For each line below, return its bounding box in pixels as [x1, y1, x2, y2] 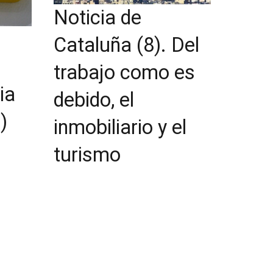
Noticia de [54, 5, 141, 29]
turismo [54, 143, 121, 166]
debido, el [54, 88, 134, 112]
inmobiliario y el [54, 115, 186, 139]
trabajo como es [54, 60, 195, 84]
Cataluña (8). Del [54, 33, 199, 57]
